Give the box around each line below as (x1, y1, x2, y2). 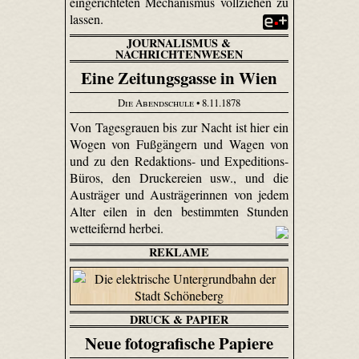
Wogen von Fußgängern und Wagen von (69, 135, 289, 152)
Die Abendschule (117, 95, 194, 111)
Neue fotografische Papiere (84, 330, 273, 355)
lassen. (69, 10, 107, 27)
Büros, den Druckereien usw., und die (69, 168, 289, 186)
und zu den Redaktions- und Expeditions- (69, 151, 289, 169)
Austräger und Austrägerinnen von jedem (69, 185, 289, 203)
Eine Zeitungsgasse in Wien (80, 65, 277, 90)
